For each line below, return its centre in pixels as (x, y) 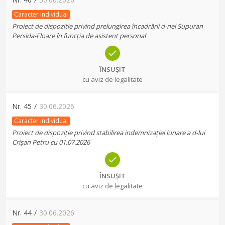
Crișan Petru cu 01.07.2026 (51, 142)
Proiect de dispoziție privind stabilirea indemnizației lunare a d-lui (108, 133)
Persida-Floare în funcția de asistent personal (79, 36)
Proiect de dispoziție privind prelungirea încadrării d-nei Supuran (107, 26)
